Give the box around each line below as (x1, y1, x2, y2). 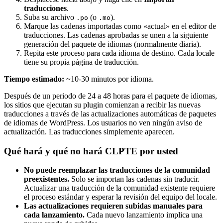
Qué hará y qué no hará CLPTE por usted (4, 145, 178, 156)
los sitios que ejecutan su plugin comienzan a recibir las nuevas (4, 101, 201, 110)
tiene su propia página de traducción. (24, 58, 139, 67)
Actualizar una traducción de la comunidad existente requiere (24, 184, 215, 193)
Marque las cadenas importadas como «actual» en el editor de (24, 22, 216, 31)
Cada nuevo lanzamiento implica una (85, 211, 203, 220)
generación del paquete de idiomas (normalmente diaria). (24, 40, 201, 49)
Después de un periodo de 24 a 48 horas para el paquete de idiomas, (4, 92, 217, 101)
